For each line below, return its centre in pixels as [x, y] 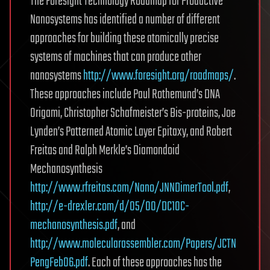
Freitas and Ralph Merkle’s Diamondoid [105, 151]
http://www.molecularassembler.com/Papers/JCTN [133, 244]
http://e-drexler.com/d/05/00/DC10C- [110, 207]
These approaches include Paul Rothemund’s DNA [125, 95]
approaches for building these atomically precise [124, 39]
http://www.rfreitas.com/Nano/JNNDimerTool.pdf [129, 188]
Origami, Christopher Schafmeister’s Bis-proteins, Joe [133, 113]
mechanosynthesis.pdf [74, 225]
